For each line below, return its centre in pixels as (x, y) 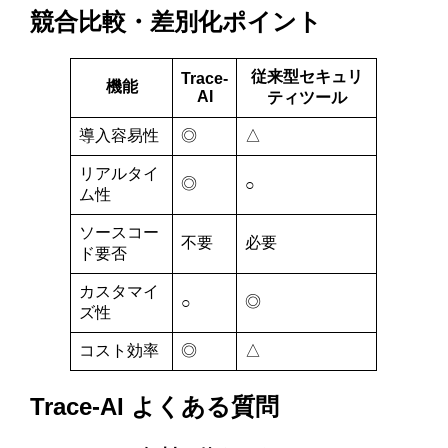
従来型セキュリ (306, 77)
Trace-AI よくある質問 (155, 407)
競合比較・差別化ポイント (176, 22)
